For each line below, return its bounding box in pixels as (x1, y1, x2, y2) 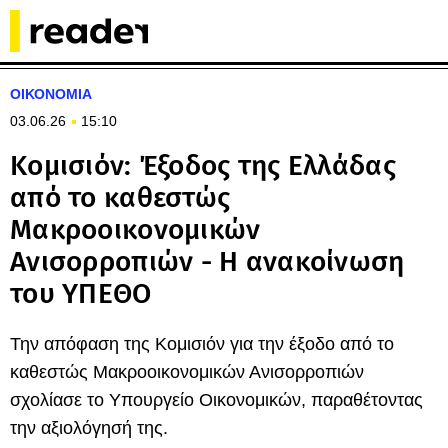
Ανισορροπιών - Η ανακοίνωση (10, 245, 405, 278)
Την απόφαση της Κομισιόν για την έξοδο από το (10, 334, 394, 354)
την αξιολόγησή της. (10, 418, 168, 438)
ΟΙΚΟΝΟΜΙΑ (10, 86, 92, 102)
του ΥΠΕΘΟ (10, 277, 152, 310)
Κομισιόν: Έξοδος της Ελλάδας (10, 149, 396, 182)
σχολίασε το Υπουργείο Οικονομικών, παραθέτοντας (10, 390, 423, 410)
